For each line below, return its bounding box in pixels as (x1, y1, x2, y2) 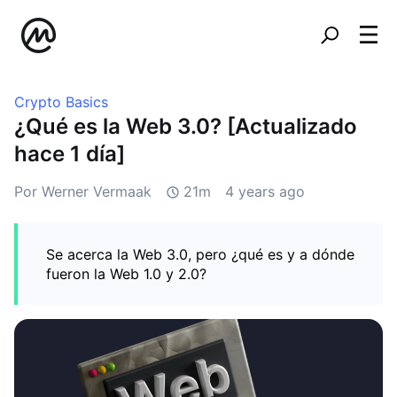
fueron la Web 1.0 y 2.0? (46, 265, 206, 283)
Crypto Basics (14, 93, 108, 111)
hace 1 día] (14, 141, 125, 167)
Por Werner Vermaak (14, 183, 152, 200)
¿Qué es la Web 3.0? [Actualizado (14, 113, 357, 139)
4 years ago (225, 183, 305, 200)
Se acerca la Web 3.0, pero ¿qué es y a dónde (46, 245, 354, 263)
